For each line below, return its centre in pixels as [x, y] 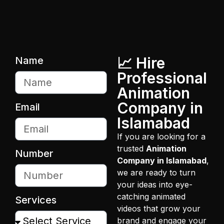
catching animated [151, 197]
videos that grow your [159, 209]
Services [36, 200]
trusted [131, 149]
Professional [162, 78]
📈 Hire [141, 63]
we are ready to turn [156, 173]
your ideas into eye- [155, 185]
